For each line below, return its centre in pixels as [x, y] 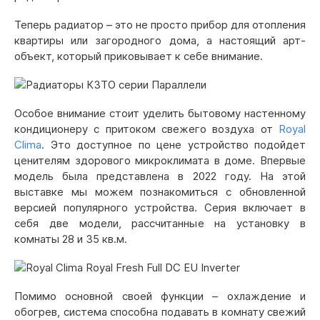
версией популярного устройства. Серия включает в [160, 207]
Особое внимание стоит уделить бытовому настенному [160, 113]
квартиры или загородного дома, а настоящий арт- [160, 40]
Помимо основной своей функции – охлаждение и [160, 296]
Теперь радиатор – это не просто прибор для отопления [160, 25]
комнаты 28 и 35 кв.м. [71, 239]
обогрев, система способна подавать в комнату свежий [160, 312]
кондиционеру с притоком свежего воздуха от [146, 129]
